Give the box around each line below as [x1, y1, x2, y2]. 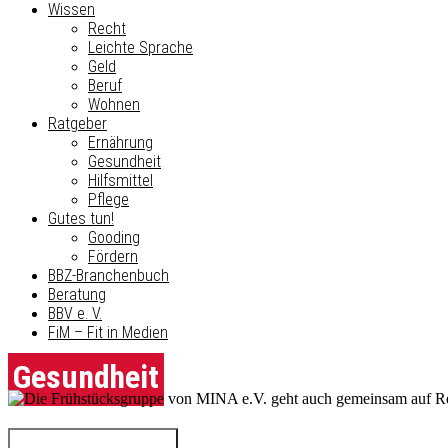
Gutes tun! [48, 209, 114, 229]
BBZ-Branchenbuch [48, 266, 169, 286]
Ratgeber [48, 114, 107, 134]
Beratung [48, 285, 106, 305]
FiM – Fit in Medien [48, 323, 168, 343]
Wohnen [88, 95, 140, 115]
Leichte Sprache [88, 38, 193, 58]
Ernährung [88, 133, 153, 153]
